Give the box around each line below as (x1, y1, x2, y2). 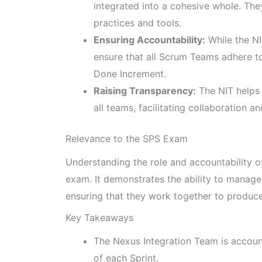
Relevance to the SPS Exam (65, 132, 188, 144)
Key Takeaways (65, 211, 133, 223)
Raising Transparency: (94, 84, 196, 96)
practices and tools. (94, 16, 181, 29)
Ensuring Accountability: (94, 33, 205, 46)
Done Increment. (94, 67, 166, 80)
